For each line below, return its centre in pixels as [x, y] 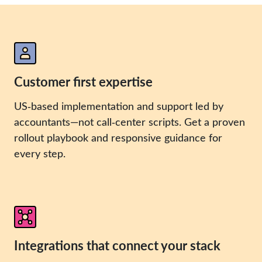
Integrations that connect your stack [117, 245]
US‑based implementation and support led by [119, 106]
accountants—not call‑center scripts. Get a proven [130, 122]
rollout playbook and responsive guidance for [118, 137]
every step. [40, 153]
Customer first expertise [83, 81]
